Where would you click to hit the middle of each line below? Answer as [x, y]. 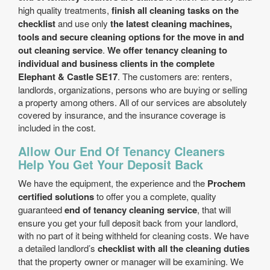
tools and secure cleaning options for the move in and [131, 37]
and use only [83, 23]
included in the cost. [57, 127]
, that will [214, 209]
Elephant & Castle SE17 [68, 77]
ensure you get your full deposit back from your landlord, [128, 223]
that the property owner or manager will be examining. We [131, 261]
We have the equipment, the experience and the [113, 183]
